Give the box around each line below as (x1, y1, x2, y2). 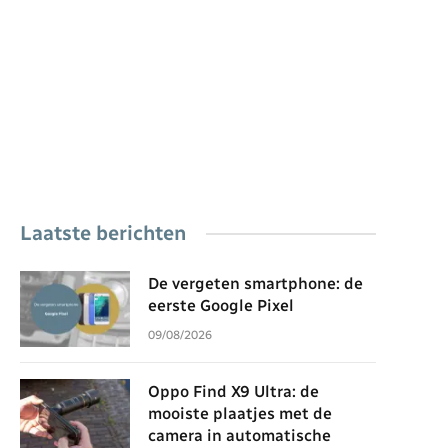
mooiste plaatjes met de (148, 404, 332, 423)
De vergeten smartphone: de (148, 274, 363, 293)
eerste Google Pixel (148, 296, 294, 315)
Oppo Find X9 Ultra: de (148, 382, 319, 401)
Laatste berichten (20, 221, 186, 245)
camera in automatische (148, 426, 331, 445)
